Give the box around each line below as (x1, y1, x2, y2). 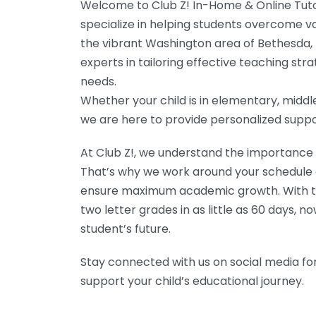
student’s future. (80, 221, 171, 237)
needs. (80, 73, 116, 90)
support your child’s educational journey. (80, 273, 304, 289)
